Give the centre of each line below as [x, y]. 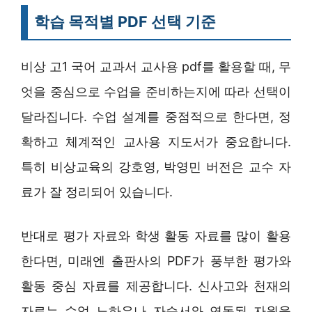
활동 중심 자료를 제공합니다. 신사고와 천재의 [156, 286]
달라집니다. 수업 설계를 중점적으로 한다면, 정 [156, 117]
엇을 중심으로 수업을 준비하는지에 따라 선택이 [156, 92]
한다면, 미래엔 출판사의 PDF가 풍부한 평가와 [156, 261]
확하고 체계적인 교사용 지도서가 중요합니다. [156, 142]
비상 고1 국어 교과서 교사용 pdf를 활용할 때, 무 [156, 67]
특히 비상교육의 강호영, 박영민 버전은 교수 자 [156, 167]
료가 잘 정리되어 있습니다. [97, 192]
